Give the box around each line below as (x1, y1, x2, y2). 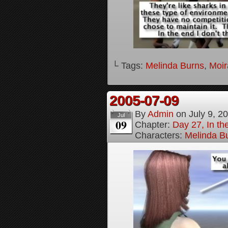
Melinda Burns (146, 61, 204, 71)
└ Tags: (112, 61, 146, 71)
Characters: (135, 130, 185, 141)
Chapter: (135, 120, 173, 130)
